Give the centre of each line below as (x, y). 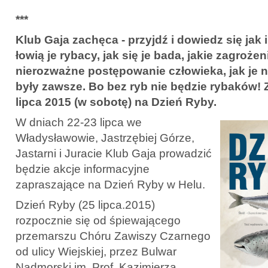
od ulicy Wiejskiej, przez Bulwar (96, 251)
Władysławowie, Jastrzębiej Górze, (105, 138)
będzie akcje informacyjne (83, 169)
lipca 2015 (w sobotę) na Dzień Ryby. (116, 102)
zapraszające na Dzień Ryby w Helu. (110, 184)
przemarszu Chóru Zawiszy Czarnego (113, 236)
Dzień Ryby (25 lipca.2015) (85, 205)
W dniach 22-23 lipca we (79, 122)
